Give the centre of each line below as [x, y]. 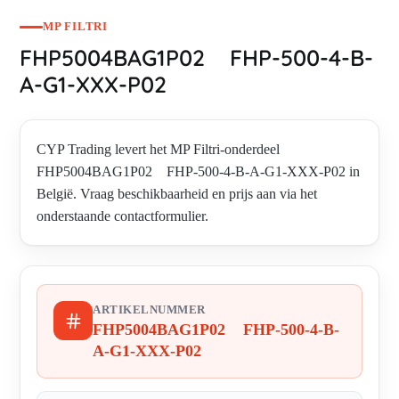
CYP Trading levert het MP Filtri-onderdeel [158, 150]
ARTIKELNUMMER [149, 310]
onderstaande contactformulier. [122, 216]
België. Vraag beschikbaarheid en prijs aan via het [177, 194]
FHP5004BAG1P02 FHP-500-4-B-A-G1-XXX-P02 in [198, 172]
